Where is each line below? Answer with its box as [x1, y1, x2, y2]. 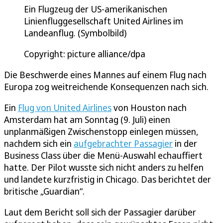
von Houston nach [111, 102, 187, 114]
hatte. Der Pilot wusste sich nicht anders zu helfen [4, 161, 204, 174]
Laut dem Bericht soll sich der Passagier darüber [4, 206, 196, 219]
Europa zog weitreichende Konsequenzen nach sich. [4, 81, 209, 93]
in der [173, 137, 197, 150]
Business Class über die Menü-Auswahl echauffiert [4, 149, 203, 162]
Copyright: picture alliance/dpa [24, 48, 145, 60]
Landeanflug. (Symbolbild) [24, 27, 126, 39]
